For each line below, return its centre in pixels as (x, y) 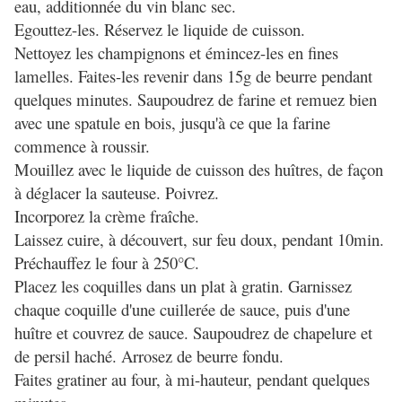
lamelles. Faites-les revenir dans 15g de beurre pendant (193, 76)
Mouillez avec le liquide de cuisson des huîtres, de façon (199, 170)
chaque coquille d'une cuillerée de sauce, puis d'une (182, 310)
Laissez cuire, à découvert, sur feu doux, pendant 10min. (199, 240)
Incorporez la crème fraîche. (109, 216)
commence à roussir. (82, 146)
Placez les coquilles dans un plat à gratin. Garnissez (183, 286)
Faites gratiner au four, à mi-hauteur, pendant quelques (192, 380)
